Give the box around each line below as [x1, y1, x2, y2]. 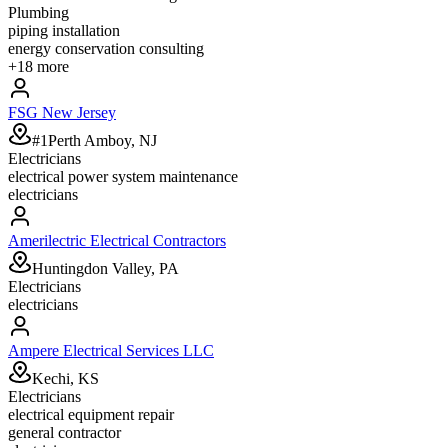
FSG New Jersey [8, 103, 116, 121]
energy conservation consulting [8, 39, 204, 57]
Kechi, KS [32, 369, 99, 387]
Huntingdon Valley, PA [32, 259, 179, 277]
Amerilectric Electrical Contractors [8, 231, 226, 249]
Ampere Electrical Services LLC [8, 341, 214, 359]
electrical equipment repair [8, 405, 174, 423]
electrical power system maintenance [8, 167, 238, 185]
